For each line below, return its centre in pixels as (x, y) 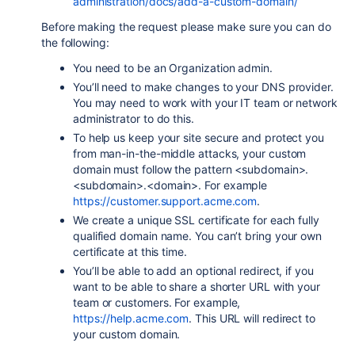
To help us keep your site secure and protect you (198, 137)
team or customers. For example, (157, 302)
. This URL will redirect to (252, 318)
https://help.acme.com (131, 318)
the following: (75, 42)
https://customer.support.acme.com (165, 201)
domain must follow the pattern (154, 169)
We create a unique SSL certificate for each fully (196, 220)
